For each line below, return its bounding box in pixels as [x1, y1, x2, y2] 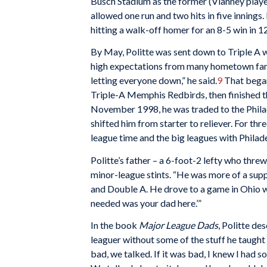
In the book [91, 219, 139, 231]
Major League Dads [139, 219, 218, 231]
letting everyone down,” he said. [91, 74, 217, 86]
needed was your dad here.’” [91, 197, 201, 209]
